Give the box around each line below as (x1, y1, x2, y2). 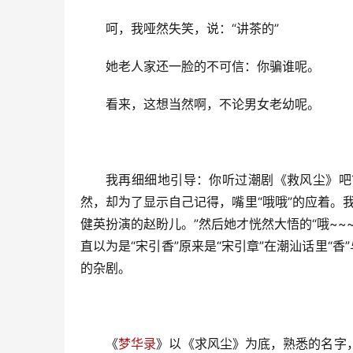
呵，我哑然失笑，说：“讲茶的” (106, 20, 279, 36)
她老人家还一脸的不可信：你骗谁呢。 (106, 58, 320, 74)
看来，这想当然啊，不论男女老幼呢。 (106, 95, 320, 112)
